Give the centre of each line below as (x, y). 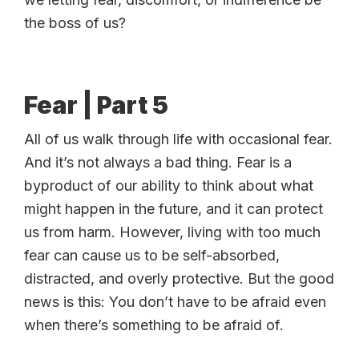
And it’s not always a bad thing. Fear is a (158, 162)
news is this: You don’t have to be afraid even (175, 301)
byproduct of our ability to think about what (169, 185)
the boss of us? (75, 22)
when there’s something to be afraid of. (154, 325)
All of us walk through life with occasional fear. (178, 139)
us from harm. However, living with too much (172, 232)
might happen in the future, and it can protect (173, 208)
